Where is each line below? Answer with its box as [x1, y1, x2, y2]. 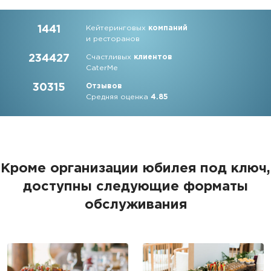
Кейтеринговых [86, 25, 149, 31]
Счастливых [86, 54, 134, 60]
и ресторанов [86, 36, 140, 42]
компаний [148, 25, 188, 31]
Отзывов [86, 83, 123, 90]
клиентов [134, 54, 173, 60]
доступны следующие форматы [23, 181, 248, 193]
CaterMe [86, 65, 119, 71]
